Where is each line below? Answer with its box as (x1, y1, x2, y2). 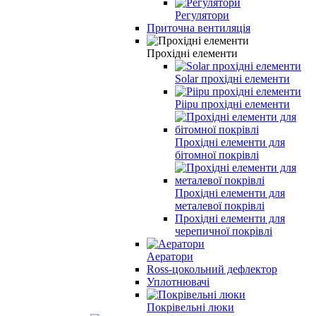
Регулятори (175, 8, 229, 21)
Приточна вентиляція (147, 21, 250, 34)
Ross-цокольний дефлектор (147, 262, 277, 275)
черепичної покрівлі (175, 224, 272, 237)
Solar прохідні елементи (175, 72, 290, 85)
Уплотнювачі (147, 275, 209, 288)
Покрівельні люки (147, 300, 234, 313)
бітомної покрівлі (175, 148, 259, 161)
